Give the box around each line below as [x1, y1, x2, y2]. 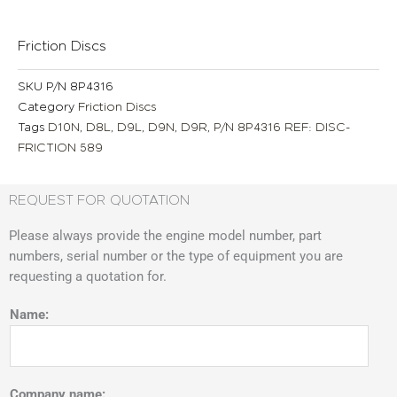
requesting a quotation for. [9, 269, 167, 285]
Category [18, 99, 74, 113]
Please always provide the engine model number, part [9, 228, 322, 245]
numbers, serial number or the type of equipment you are [9, 248, 343, 265]
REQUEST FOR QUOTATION [9, 192, 190, 209]
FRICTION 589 [18, 140, 103, 154]
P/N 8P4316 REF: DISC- [214, 120, 350, 134]
